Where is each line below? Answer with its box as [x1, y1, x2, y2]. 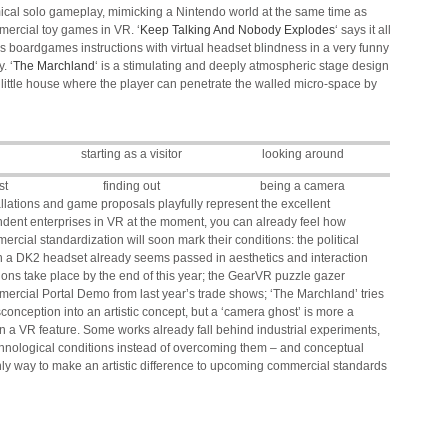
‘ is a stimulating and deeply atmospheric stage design [95, 59, 389, 73]
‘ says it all [335, 23, 391, 37]
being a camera [260, 179, 346, 193]
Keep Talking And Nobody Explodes [140, 23, 335, 37]
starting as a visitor [80, 147, 182, 161]
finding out [102, 179, 160, 193]
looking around [261, 147, 344, 161]
